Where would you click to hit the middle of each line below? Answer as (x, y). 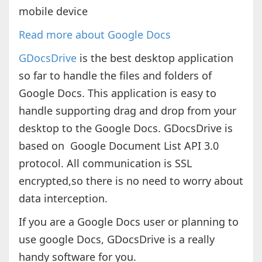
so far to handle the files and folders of (115, 76)
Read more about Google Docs (94, 35)
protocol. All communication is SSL (105, 163)
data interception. (63, 199)
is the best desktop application (155, 58)
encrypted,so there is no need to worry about (131, 181)
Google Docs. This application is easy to (117, 93)
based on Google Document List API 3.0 (118, 146)
